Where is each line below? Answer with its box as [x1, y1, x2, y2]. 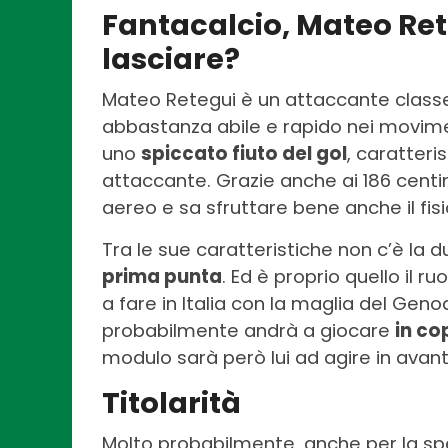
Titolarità [102, 383, 241, 424]
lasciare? [102, 39, 240, 80]
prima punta [102, 264, 222, 290]
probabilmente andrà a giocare [102, 318, 395, 344]
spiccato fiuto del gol [141, 141, 347, 167]
